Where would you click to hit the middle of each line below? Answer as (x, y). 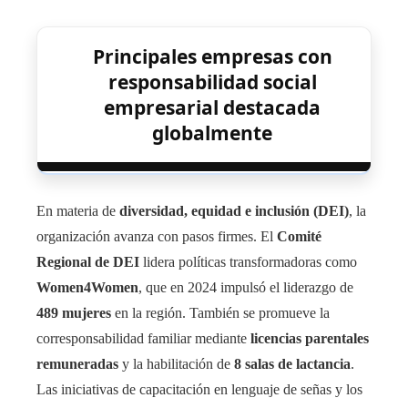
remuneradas (77, 363)
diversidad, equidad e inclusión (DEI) (234, 210)
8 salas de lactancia (292, 363)
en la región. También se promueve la (220, 312)
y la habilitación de (176, 363)
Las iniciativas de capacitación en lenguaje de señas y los (199, 389)
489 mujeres (74, 312)
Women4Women (87, 287)
